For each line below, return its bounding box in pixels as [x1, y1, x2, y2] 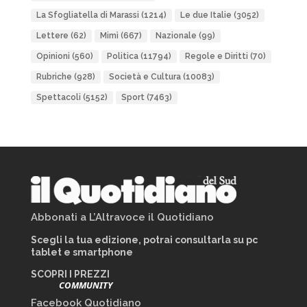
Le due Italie [180, 10, 232, 20]
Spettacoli [36, 93, 81, 102]
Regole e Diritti [184, 51, 248, 61]
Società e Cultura [108, 72, 181, 82]
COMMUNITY [59, 279, 113, 291]
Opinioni [36, 51, 70, 61]
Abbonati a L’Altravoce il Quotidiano [30, 211, 214, 223]
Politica [106, 51, 138, 61]
